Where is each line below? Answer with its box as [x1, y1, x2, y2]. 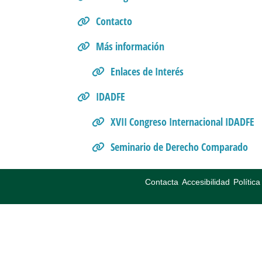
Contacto [96, 14, 132, 29]
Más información [96, 39, 164, 54]
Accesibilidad [181, 177, 230, 187]
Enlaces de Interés [110, 64, 184, 79]
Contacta [144, 177, 178, 187]
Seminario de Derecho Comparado [110, 140, 248, 154]
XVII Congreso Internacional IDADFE [110, 115, 254, 129]
